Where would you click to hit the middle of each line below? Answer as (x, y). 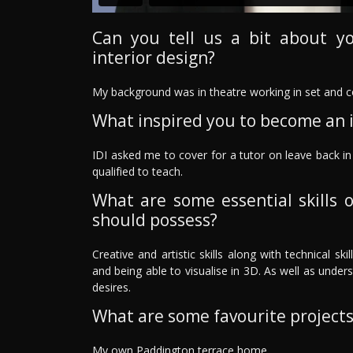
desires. (111, 287)
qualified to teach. (137, 171)
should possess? (155, 219)
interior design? (154, 57)
